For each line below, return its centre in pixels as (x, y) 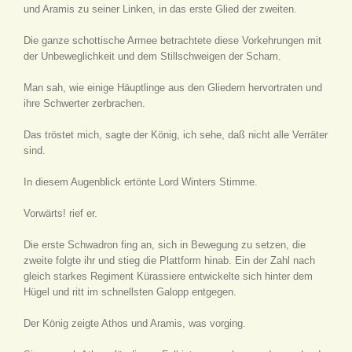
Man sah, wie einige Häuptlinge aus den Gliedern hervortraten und (173, 88)
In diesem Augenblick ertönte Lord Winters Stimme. (141, 182)
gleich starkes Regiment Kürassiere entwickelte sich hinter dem (168, 276)
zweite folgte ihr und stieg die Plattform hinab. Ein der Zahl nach (169, 260)
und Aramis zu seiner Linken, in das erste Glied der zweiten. (160, 9)
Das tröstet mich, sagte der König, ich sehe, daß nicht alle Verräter (176, 135)
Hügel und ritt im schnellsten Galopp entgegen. (130, 292)
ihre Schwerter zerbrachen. (84, 103)
